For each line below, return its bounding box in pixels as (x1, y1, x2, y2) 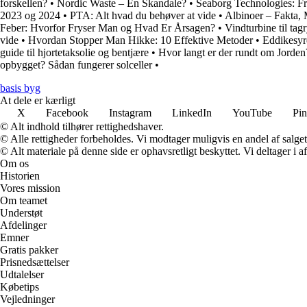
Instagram (109, 106, 151, 119)
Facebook (46, 106, 88, 119)
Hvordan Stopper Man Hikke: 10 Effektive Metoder (28, 34, 253, 46)
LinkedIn (172, 106, 212, 119)
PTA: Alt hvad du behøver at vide (70, 9, 216, 21)
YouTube (232, 106, 272, 119)
